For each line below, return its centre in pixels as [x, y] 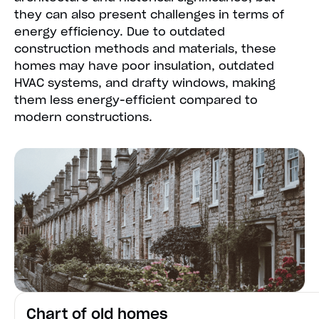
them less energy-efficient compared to [136, 100]
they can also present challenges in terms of [149, 15]
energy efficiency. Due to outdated [120, 32]
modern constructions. [83, 117]
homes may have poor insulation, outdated [144, 66]
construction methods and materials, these [145, 49]
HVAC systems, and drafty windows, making [145, 83]
